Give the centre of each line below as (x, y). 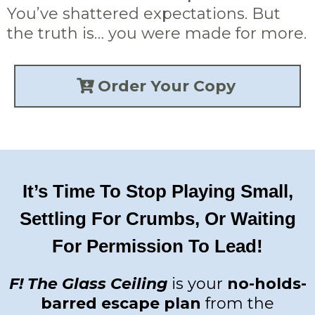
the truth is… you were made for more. (157, 33)
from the (238, 303)
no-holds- (266, 284)
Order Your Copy (166, 86)
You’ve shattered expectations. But (144, 14)
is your (197, 284)
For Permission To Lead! (157, 246)
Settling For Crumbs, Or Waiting (157, 219)
